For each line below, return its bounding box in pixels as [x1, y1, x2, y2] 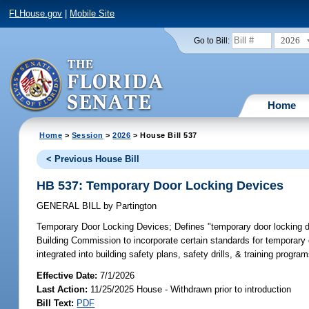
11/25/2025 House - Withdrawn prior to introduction [88, 283, 292, 295]
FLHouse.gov [9, 8, 63, 19]
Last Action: [37, 283, 88, 295]
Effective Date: [37, 270, 101, 281]
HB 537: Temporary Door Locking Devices [37, 178, 284, 192]
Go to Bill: [193, 36, 230, 45]
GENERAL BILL [37, 201, 104, 212]
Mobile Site [70, 8, 115, 19]
